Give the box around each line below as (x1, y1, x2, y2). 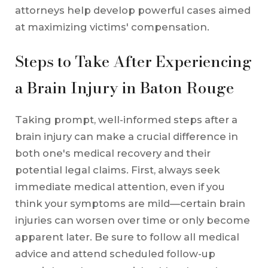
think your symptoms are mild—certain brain (14, 197, 245, 209)
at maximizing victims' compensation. (14, 20, 212, 33)
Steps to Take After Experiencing (14, 50, 252, 74)
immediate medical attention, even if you (14, 180, 225, 193)
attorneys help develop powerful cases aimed (14, 4, 251, 16)
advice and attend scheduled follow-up (14, 247, 215, 260)
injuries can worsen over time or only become (14, 214, 250, 226)
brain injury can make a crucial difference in (14, 130, 238, 142)
